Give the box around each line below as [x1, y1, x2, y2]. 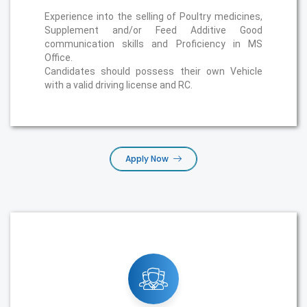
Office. [45, 52, 73, 63]
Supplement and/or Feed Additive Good [45, 25, 262, 36]
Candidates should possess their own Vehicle [45, 66, 262, 77]
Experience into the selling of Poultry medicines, [45, 11, 262, 22]
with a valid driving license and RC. [45, 79, 193, 90]
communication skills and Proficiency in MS [45, 38, 262, 49]
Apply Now [125, 153, 169, 164]
